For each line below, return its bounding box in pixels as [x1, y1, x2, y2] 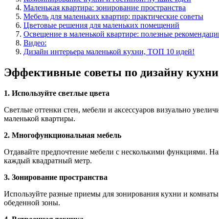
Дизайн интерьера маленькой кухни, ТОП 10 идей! [23, 47, 195, 56]
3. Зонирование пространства [4, 173, 108, 181]
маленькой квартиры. [4, 114, 75, 123]
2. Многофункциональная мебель [4, 131, 121, 139]
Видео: [23, 38, 46, 47]
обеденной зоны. [4, 198, 60, 207]
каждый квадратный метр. [4, 156, 92, 165]
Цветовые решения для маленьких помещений [23, 21, 179, 29]
